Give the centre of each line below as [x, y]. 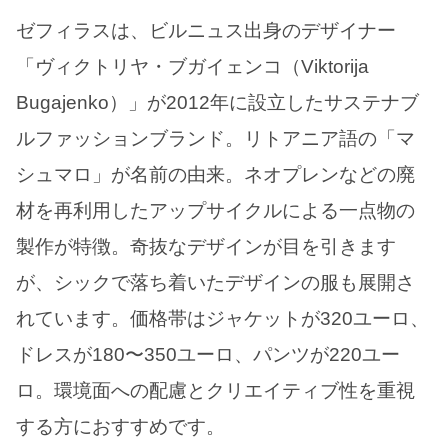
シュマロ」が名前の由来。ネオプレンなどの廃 [215, 174]
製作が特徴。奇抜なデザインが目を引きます [206, 246]
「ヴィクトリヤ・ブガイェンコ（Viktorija [192, 66]
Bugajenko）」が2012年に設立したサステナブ [217, 102]
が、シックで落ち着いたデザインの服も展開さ [215, 282]
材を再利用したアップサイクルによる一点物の [215, 210]
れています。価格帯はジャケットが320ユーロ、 [222, 318]
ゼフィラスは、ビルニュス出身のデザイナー [206, 30]
